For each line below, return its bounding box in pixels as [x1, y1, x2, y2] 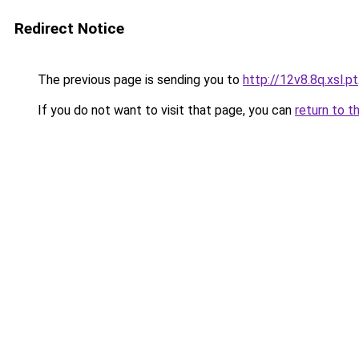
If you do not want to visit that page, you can [34, 103, 295, 118]
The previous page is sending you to [34, 72, 243, 87]
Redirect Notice [14, 19, 124, 38]
